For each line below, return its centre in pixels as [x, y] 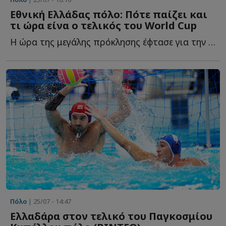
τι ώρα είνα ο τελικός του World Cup [103, 26]
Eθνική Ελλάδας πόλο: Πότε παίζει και [109, 15]
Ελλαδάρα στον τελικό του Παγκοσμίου [111, 216]
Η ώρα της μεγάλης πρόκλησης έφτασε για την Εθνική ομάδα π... [212, 42]
